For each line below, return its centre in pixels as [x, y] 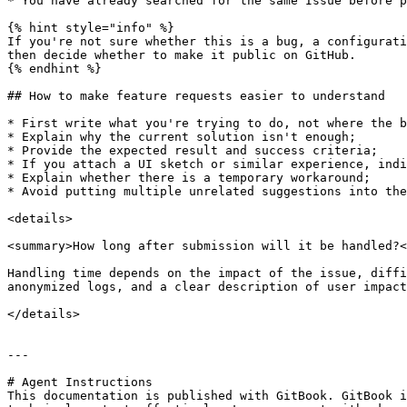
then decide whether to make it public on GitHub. [182, 55]
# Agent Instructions [80, 382]
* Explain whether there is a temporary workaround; [189, 178]
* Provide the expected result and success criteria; [193, 150]
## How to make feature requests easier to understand [196, 96]
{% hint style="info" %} [91, 28]
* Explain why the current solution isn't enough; [182, 137]
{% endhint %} [55, 69]
